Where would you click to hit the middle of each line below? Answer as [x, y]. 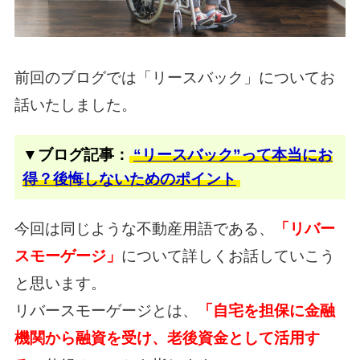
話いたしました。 [75, 104]
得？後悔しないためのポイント [129, 178]
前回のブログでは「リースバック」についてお [174, 77]
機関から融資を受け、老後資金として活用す [167, 337]
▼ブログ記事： [76, 154]
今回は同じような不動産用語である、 [144, 228]
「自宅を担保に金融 [266, 310]
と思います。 [60, 283]
